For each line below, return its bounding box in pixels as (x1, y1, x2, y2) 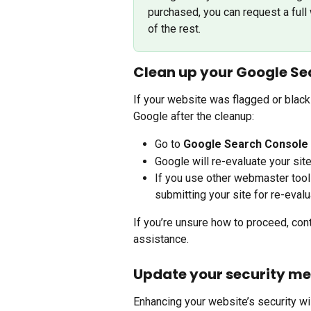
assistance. (133, 233, 189, 246)
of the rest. (148, 22, 201, 36)
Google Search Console (183, 137, 308, 151)
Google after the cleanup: (133, 110, 254, 124)
